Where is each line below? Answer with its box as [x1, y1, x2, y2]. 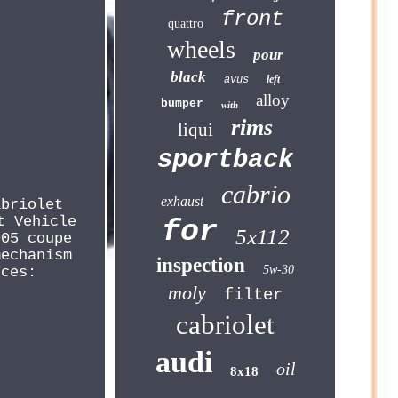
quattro [167, 17, 203, 30]
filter [224, 285, 283, 305]
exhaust [160, 194, 203, 209]
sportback [157, 146, 294, 175]
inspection [156, 254, 246, 276]
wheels [167, 36, 236, 63]
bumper [161, 97, 204, 110]
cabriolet [176, 309, 275, 340]
